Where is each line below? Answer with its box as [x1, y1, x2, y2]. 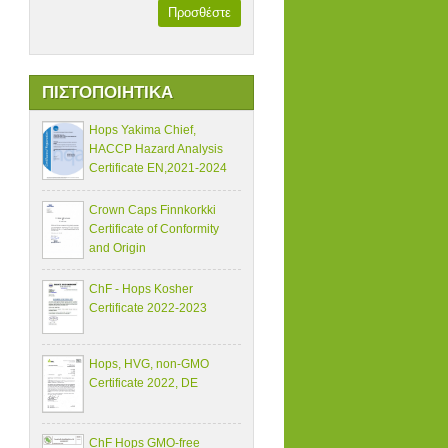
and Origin [88, 240, 146, 255]
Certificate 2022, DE [88, 375, 198, 390]
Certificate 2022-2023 [88, 301, 207, 316]
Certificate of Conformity [88, 221, 219, 236]
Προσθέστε [167, 4, 231, 20]
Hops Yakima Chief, [88, 122, 196, 137]
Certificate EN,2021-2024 [88, 160, 227, 175]
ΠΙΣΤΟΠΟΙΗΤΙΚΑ [41, 82, 173, 102]
